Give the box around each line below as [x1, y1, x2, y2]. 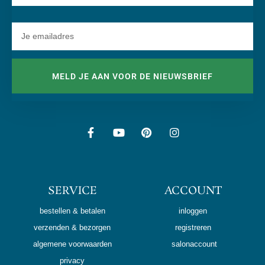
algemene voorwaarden [33, 240, 112, 249]
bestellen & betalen [39, 206, 105, 216]
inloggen [179, 206, 207, 216]
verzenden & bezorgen [34, 223, 111, 232]
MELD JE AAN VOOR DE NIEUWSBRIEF [52, 71, 213, 81]
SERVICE [47, 183, 97, 199]
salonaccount [172, 240, 217, 249]
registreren [174, 223, 211, 232]
